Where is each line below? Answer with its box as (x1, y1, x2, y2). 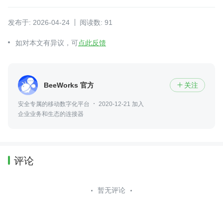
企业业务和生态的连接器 (18, 111, 84, 118)
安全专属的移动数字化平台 (18, 101, 90, 108)
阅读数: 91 (80, 18, 112, 27)
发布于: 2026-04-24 (8, 18, 70, 27)
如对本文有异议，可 (15, 39, 78, 47)
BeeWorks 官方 (44, 81, 94, 89)
